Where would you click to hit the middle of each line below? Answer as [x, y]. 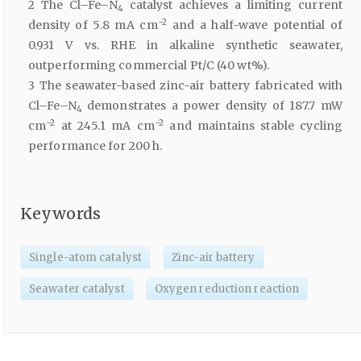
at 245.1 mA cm [105, 126]
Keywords [60, 214]
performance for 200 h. [95, 146]
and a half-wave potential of [255, 25]
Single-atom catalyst [85, 257]
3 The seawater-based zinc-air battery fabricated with [185, 86]
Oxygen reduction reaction [227, 288]
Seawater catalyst [77, 288]
